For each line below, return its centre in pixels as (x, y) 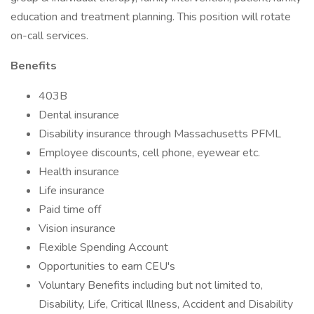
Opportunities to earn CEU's (107, 266)
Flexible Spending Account (103, 247)
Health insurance (79, 172)
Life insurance (71, 191)
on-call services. (49, 36)
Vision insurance (77, 228)
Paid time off (70, 210)
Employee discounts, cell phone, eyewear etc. (149, 153)
